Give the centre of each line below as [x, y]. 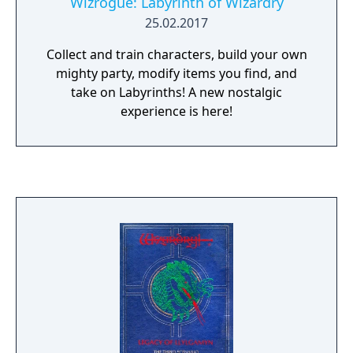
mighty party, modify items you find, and [176, 73]
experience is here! [176, 111]
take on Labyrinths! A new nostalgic [176, 92]
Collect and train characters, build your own [176, 54]
